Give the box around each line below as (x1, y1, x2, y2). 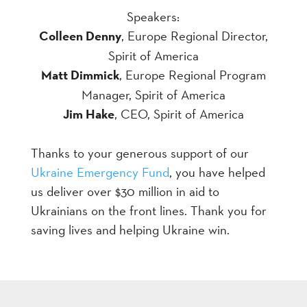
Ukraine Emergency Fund (30, 164, 169, 181)
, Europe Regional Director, (121, 27, 268, 44)
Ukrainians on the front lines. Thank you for (30, 202, 267, 219)
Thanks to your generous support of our (30, 145, 249, 162)
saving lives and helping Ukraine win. (30, 221, 230, 238)
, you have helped (169, 164, 265, 181)
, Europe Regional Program (119, 66, 266, 83)
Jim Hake (62, 105, 114, 123)
